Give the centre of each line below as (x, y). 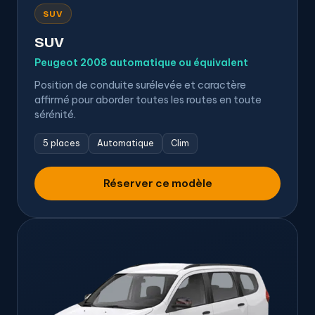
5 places (62, 143)
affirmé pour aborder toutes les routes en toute (148, 100)
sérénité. (55, 115)
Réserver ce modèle (157, 184)
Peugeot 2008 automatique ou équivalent (141, 63)
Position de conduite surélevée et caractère (140, 85)
